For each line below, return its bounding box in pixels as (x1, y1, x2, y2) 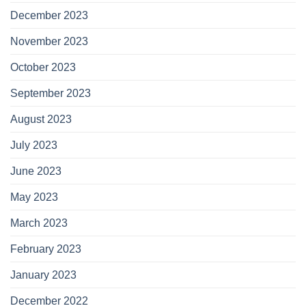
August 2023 (10, 113, 72, 126)
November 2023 (10, 36, 88, 48)
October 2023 (10, 61, 76, 74)
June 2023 (10, 165, 61, 178)
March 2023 (10, 217, 68, 229)
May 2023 (10, 191, 58, 204)
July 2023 (10, 139, 57, 152)
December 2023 (10, 10, 88, 22)
